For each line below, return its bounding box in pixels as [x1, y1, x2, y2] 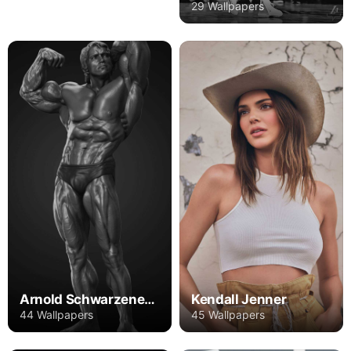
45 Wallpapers [191, 307, 265, 321]
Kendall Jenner [191, 291, 287, 307]
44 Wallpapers [20, 307, 93, 321]
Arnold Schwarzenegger [144, 291, 156, 307]
